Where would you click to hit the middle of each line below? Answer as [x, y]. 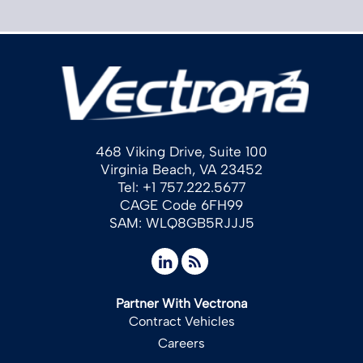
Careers [181, 343]
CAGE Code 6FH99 [181, 205]
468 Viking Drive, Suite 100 [181, 151]
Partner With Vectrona [181, 303]
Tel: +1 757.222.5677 [181, 187]
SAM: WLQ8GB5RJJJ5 [181, 222]
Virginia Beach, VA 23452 [181, 169]
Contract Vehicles [181, 321]
